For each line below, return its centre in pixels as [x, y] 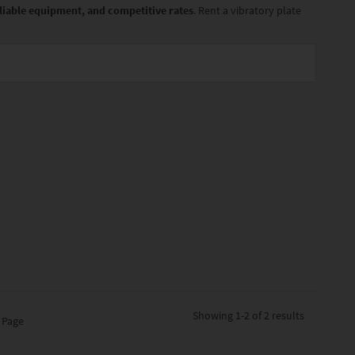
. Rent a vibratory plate [248, 11]
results [287, 316]
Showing [214, 316]
